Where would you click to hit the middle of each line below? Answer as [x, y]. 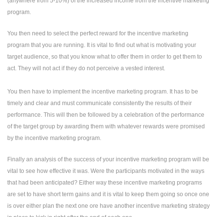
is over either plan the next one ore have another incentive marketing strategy [108, 206]
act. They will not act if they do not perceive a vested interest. [86, 68]
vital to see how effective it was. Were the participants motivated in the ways [106, 171]
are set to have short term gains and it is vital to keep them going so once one [108, 194]
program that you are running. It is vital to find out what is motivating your [102, 45]
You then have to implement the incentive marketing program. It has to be [103, 92]
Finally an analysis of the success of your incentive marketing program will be [108, 159]
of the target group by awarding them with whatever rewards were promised [106, 126]
